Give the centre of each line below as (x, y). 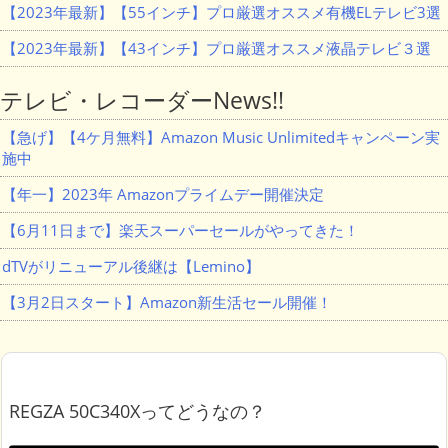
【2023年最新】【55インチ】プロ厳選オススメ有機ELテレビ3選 (221, 12)
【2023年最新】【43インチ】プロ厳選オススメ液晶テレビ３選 (216, 48)
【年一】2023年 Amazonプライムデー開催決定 (163, 194)
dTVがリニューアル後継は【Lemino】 (131, 266)
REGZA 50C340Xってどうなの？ (137, 411)
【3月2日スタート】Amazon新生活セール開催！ (167, 302)
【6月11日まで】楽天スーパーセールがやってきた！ (180, 230)
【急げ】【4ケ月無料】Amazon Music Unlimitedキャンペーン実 (221, 137)
